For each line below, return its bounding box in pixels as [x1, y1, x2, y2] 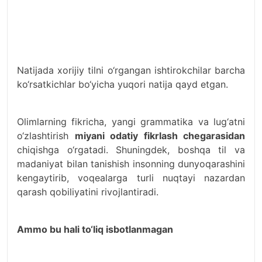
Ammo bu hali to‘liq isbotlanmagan [17, 223, 173, 236]
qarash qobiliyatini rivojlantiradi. [17, 186, 158, 198]
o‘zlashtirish [17, 130, 75, 142]
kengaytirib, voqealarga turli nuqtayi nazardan [17, 172, 245, 184]
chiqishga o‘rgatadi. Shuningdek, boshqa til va [17, 144, 245, 156]
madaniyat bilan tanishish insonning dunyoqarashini [17, 158, 245, 170]
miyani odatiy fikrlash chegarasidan [74, 130, 245, 142]
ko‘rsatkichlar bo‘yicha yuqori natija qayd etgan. [17, 78, 228, 91]
